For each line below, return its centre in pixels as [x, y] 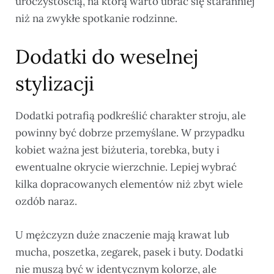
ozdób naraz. [46, 202]
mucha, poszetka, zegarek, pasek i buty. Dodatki [129, 252]
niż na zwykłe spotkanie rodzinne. [96, 19]
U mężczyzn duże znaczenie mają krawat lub [122, 235]
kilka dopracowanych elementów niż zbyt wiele [129, 184]
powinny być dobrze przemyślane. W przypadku [130, 133]
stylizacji [55, 84]
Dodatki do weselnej [107, 57]
